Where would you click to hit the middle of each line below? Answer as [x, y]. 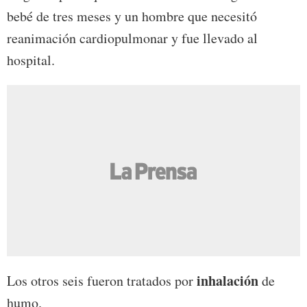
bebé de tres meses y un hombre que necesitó [132, 16]
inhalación [226, 281]
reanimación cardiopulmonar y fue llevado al [132, 38]
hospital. [31, 60]
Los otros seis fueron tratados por [100, 281]
